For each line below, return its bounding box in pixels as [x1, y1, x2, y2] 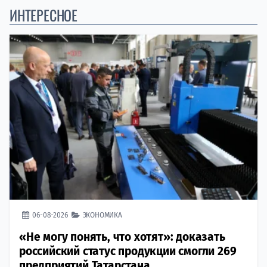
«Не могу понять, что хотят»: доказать [19, 229, 225, 244]
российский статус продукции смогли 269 [19, 244, 237, 258]
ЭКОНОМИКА [82, 210, 122, 219]
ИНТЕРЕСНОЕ [10, 4, 77, 26]
